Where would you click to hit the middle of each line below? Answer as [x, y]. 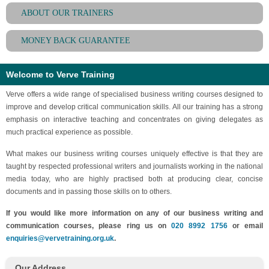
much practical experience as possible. [69, 132]
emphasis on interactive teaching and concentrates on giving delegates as [134, 119]
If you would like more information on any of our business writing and [134, 213]
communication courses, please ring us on [89, 226]
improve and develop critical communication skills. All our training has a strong [134, 107]
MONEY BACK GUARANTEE [76, 41]
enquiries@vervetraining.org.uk [60, 238]
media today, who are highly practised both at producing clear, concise [134, 179]
